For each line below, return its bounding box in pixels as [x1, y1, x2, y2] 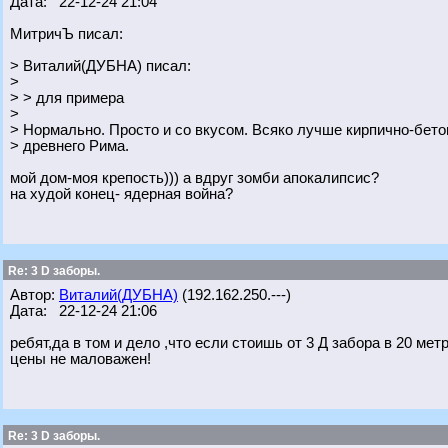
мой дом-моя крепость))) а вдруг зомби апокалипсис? [10, 170, 379, 186]
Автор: [10, 287, 59, 303]
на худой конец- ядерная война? [10, 186, 233, 202]
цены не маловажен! [10, 351, 151, 367]
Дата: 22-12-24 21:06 [10, 303, 157, 319]
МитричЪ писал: [10, 26, 123, 42]
